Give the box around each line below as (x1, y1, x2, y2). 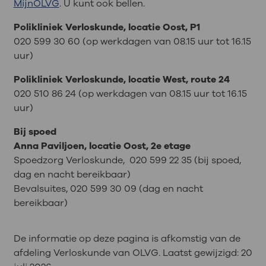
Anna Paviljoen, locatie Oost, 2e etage (13, 139, 191, 153)
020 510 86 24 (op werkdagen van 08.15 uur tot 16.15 (13, 87, 247, 100)
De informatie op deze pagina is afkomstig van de (13, 232, 240, 245)
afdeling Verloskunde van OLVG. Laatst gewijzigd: (13, 246, 241, 259)
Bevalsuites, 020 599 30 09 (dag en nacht (13, 182, 203, 195)
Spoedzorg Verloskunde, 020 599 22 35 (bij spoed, (13, 153, 241, 167)
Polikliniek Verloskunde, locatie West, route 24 (13, 72, 230, 86)
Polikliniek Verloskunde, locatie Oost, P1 (13, 20, 200, 34)
